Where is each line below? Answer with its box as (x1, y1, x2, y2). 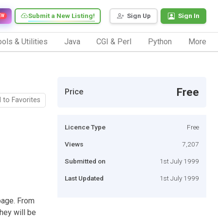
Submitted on (65, 157, 106, 165)
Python (148, 36, 172, 46)
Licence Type (65, 123, 106, 131)
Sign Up (127, 12, 151, 20)
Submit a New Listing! (28, 12, 95, 20)
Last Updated (65, 174, 104, 182)
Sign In (178, 12, 200, 20)
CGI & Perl (96, 36, 132, 46)
